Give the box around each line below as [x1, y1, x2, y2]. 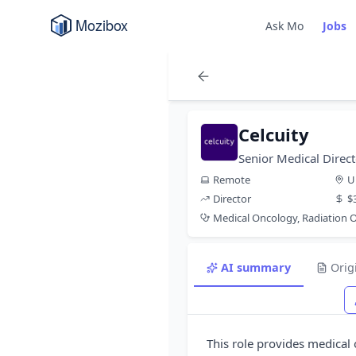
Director [213, 192, 251, 206]
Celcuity [238, 122, 309, 146]
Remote [213, 172, 250, 187]
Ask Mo [265, 17, 304, 33]
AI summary [221, 260, 291, 275]
